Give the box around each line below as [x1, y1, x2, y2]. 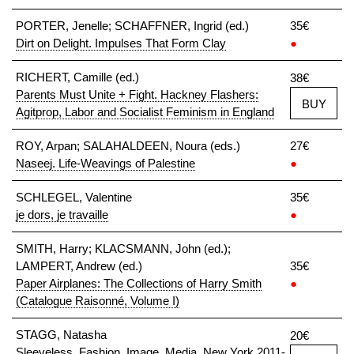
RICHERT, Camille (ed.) [16, 70, 139, 84]
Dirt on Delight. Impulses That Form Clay [16, 36, 226, 50]
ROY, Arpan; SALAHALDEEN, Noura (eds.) [16, 139, 240, 153]
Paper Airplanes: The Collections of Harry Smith [16, 277, 262, 290]
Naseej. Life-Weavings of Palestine [16, 156, 195, 170]
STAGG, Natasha [16, 328, 107, 341]
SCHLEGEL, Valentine [16, 190, 132, 204]
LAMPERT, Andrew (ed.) [16, 259, 142, 273]
